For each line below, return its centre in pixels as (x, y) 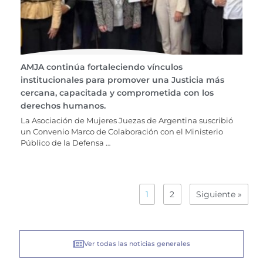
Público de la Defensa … (65, 143)
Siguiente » (219, 194)
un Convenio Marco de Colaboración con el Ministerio (122, 132)
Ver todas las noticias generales (137, 243)
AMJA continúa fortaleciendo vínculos (102, 67)
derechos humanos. (63, 106)
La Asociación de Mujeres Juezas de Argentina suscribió (127, 121)
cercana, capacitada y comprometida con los (117, 93)
